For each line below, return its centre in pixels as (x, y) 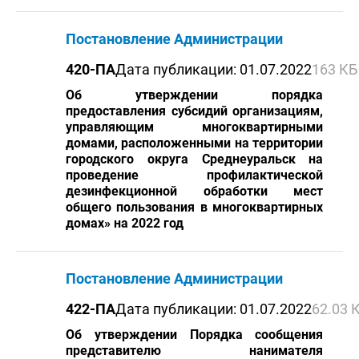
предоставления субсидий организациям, (195, 111)
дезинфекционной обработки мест (195, 191)
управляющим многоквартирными (195, 127)
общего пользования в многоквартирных (195, 207)
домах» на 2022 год (125, 223)
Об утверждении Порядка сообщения (195, 335)
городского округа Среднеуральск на (195, 159)
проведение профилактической (195, 175)
